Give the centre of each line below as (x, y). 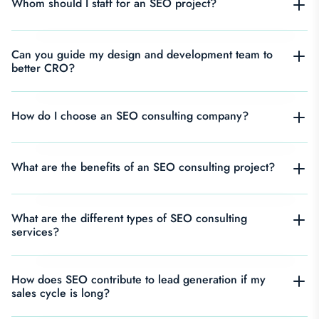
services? (35, 231)
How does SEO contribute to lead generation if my (138, 279)
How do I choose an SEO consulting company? (130, 115)
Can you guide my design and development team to (142, 54)
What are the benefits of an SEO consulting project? (143, 167)
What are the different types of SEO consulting (129, 218)
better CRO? (43, 68)
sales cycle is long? (61, 293)
